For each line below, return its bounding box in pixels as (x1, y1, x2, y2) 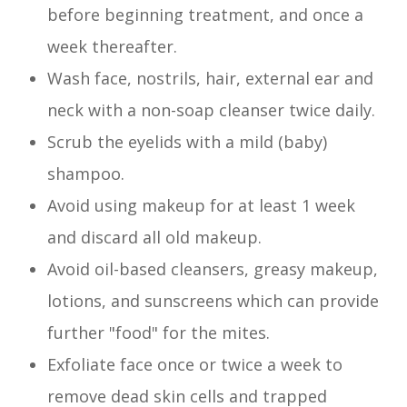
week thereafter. (47, 35, 178, 58)
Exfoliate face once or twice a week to (47, 353, 343, 376)
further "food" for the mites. (47, 322, 271, 344)
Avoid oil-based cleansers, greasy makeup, (47, 258, 379, 281)
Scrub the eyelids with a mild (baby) (47, 131, 328, 154)
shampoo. (47, 163, 125, 185)
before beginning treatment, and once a (47, 4, 364, 26)
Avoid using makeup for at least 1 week (47, 194, 356, 217)
